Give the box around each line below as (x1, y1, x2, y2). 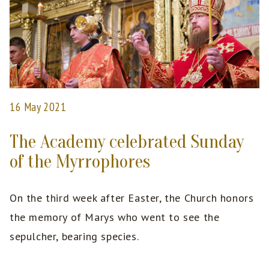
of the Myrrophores (10, 150, 150, 172)
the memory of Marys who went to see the (10, 210, 220, 224)
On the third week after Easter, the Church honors (10, 190, 254, 205)
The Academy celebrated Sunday (10, 130, 244, 153)
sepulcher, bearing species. (10, 229, 142, 243)
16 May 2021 (10, 99, 67, 114)
